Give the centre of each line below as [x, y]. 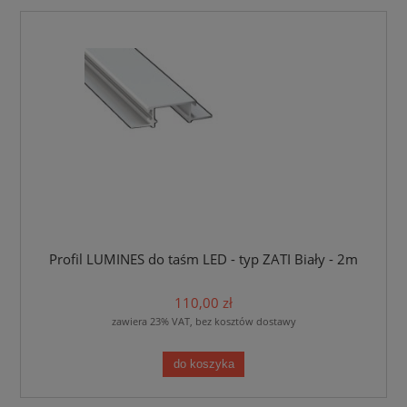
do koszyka [203, 364]
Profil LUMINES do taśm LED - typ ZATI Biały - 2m [203, 259]
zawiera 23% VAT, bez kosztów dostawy [203, 322]
